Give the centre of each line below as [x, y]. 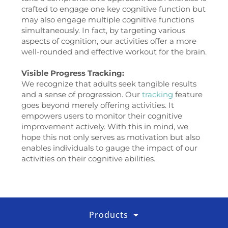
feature [188, 95]
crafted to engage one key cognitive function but [113, 9]
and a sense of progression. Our [82, 95]
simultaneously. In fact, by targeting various [103, 31]
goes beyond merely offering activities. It [98, 105]
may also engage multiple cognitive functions [108, 20]
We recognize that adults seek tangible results [109, 84]
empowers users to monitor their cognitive [102, 116]
